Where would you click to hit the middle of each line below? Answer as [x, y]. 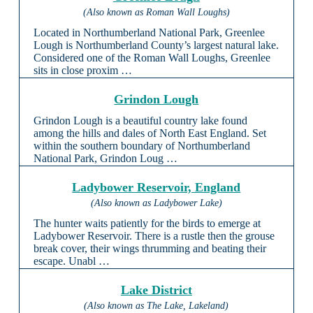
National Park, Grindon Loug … [105, 159]
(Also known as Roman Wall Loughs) [156, 13]
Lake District [156, 290]
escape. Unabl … [71, 261]
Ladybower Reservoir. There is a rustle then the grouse [154, 236]
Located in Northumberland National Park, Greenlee [149, 33]
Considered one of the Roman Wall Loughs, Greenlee [152, 58]
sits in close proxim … [82, 71]
